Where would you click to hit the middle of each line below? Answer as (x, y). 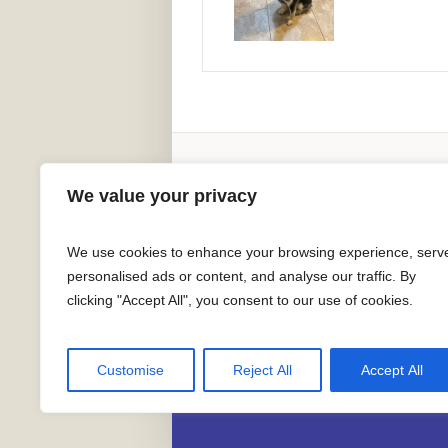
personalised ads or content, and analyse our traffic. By (241, 276)
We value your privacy (162, 196)
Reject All (262, 370)
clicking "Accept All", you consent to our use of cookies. (240, 300)
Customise (131, 370)
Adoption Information (277, 182)
